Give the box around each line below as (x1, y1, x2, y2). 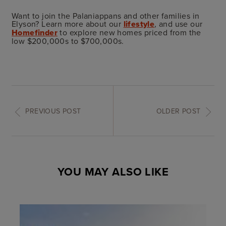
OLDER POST (156, 105, 201, 116)
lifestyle (123, 18, 155, 30)
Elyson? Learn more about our (12, 18, 124, 29)
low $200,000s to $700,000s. (12, 35, 124, 46)
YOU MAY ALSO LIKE (57, 163, 169, 180)
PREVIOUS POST (25, 105, 81, 116)
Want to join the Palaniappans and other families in (12, 10, 200, 21)
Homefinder (12, 26, 58, 38)
